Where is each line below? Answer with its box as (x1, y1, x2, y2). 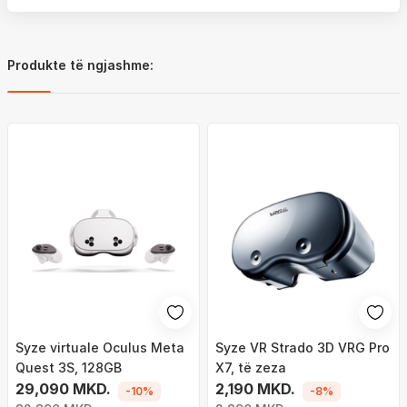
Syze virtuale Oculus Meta (15, 340, 184, 355)
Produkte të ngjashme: (7, 57, 154, 73)
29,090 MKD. (15, 380, 111, 398)
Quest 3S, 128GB (15, 360, 122, 375)
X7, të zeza (215, 360, 286, 375)
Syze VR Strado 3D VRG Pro (215, 340, 390, 355)
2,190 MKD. (215, 380, 295, 398)
